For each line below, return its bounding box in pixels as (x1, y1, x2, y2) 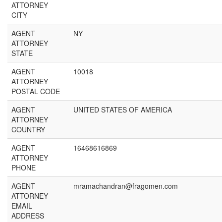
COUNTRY (11, 124, 45, 134)
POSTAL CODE (11, 86, 60, 96)
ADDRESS (11, 211, 44, 221)
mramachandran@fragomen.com (73, 181, 178, 191)
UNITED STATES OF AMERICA (73, 105, 172, 114)
